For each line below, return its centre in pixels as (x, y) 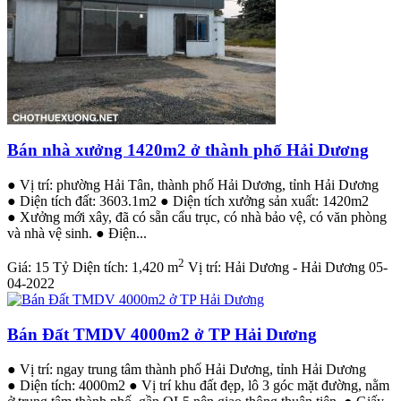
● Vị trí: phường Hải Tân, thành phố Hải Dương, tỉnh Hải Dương (193, 185)
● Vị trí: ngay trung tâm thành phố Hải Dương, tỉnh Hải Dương (187, 369)
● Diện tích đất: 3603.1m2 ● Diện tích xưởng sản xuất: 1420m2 (188, 201)
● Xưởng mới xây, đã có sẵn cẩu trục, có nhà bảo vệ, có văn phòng (197, 218)
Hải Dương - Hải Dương (295, 268)
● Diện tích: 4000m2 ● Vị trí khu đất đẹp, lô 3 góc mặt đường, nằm (198, 385)
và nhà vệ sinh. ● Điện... (77, 234)
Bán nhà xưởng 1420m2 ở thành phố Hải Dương (188, 150)
